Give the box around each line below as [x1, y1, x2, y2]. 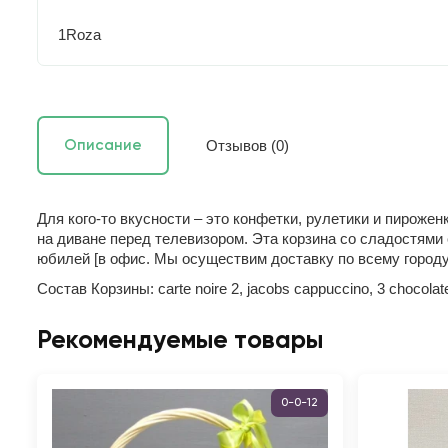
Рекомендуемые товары [37, 328, 323, 354]
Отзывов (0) [206, 136, 289, 154]
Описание [64, 137, 142, 153]
